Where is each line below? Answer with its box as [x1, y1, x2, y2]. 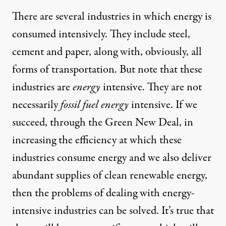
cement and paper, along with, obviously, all [12, 44, 202, 61]
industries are [12, 79, 73, 96]
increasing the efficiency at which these [12, 132, 182, 149]
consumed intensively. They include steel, [12, 26, 190, 43]
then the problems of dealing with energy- [12, 185, 195, 202]
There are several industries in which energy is [12, 9, 211, 25]
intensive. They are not [100, 79, 202, 96]
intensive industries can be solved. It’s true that [12, 203, 214, 219]
